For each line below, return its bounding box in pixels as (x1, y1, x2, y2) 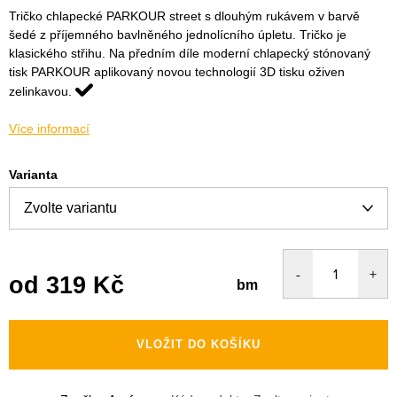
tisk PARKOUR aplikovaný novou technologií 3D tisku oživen (9, 64, 345, 79)
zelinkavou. (9, 83, 72, 98)
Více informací (9, 121, 90, 136)
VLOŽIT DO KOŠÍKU (136, 337, 261, 351)
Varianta (9, 167, 58, 182)
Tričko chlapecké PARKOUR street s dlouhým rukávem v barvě (9, 8, 360, 23)
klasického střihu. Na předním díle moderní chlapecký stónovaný (9, 45, 370, 60)
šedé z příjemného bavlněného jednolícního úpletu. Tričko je (9, 27, 346, 42)
